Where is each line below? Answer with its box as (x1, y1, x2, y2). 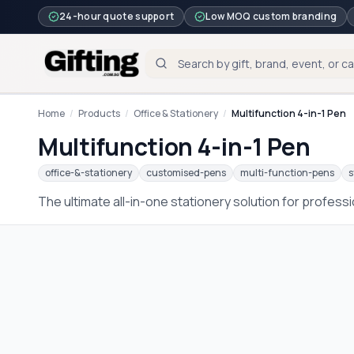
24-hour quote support (59, 9, 175, 23)
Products (78, 107, 120, 120)
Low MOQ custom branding (205, 9, 337, 23)
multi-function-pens (240, 166, 334, 179)
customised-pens (146, 166, 226, 179)
